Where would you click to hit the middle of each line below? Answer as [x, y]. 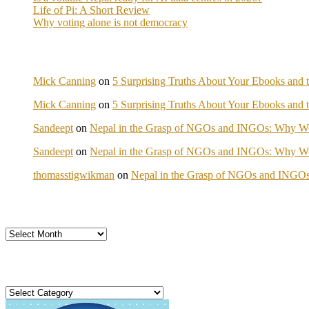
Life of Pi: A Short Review [91, 10]
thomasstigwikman [74, 175]
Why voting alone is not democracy [110, 22]
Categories [28, 292]
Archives [24, 232]
